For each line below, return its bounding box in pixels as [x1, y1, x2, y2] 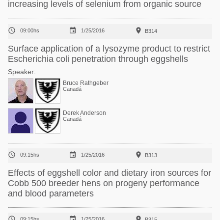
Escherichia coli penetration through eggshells [8, 54, 188, 64]
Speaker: [8, 68, 36, 76]
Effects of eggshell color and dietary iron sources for [8, 168, 211, 178]
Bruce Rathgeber [63, 80, 109, 86]
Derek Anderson [63, 110, 106, 116]
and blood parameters [8, 189, 94, 198]
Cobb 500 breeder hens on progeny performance [8, 178, 199, 188]
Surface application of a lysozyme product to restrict [8, 44, 210, 54]
